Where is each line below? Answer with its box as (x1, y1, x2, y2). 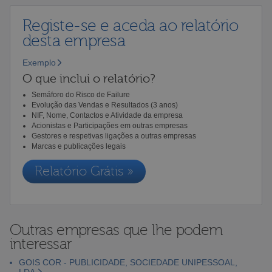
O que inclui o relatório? (22, 71, 155, 86)
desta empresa (22, 31, 126, 50)
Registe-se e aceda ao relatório (22, 16, 239, 35)
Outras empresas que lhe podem (9, 221, 223, 239)
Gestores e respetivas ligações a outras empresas (31, 131, 196, 140)
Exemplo (22, 57, 56, 67)
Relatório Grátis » (34, 163, 134, 179)
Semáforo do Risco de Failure (31, 90, 130, 99)
